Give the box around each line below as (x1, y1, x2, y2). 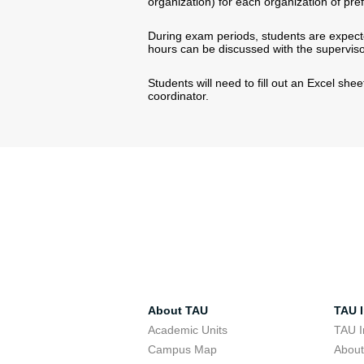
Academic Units (148, 323, 227, 336)
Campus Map (148, 343, 217, 356)
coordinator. (148, 89, 209, 102)
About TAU (148, 304, 208, 317)
